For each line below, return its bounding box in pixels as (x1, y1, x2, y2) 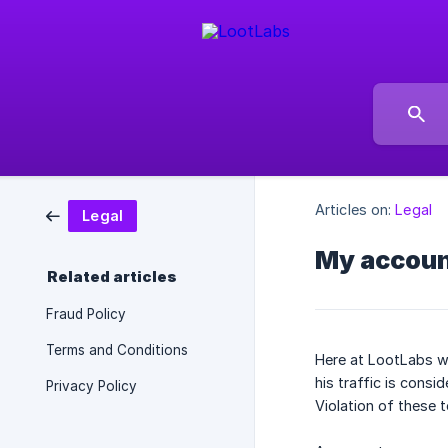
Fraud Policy (46, 306, 126, 322)
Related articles (47, 268, 177, 286)
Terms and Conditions (46, 342, 188, 358)
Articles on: (315, 201, 392, 219)
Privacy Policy (46, 378, 137, 394)
